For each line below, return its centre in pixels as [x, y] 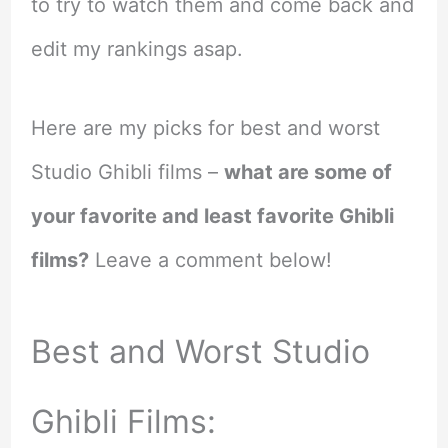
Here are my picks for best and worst [205, 127]
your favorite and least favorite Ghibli [212, 215]
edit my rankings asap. [136, 48]
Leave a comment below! [210, 259]
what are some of [307, 171]
